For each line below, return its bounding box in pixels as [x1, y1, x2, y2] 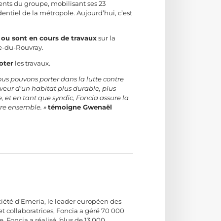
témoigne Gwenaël [48, 103, 112, 111]
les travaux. [13, 59, 51, 67]
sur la [97, 34, 116, 42]
